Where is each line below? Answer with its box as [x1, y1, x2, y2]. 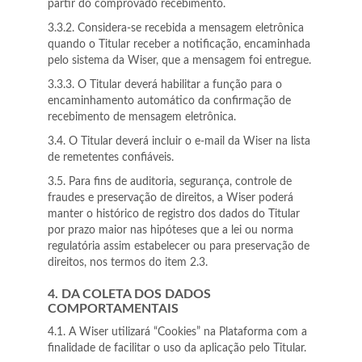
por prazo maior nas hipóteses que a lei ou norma [48, 225, 293, 236]
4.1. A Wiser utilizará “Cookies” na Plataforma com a [48, 326, 307, 338]
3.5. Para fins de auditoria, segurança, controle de [48, 176, 292, 187]
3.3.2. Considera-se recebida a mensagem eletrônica [48, 23, 304, 34]
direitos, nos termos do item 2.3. [48, 257, 208, 268]
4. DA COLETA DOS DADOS [48, 288, 211, 301]
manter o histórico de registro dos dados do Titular [48, 208, 300, 220]
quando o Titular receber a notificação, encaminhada [48, 39, 310, 50]
